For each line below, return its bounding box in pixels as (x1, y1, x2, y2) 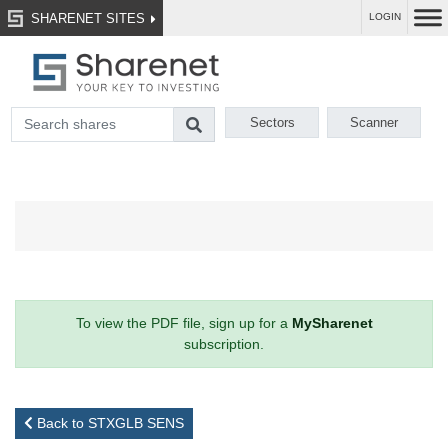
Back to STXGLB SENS (33, 415, 184, 432)
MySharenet (291, 315, 373, 332)
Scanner (350, 115, 399, 131)
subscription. (184, 336, 264, 353)
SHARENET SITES (22, 10, 149, 26)
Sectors (249, 115, 295, 131)
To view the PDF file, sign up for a (75, 315, 292, 332)
